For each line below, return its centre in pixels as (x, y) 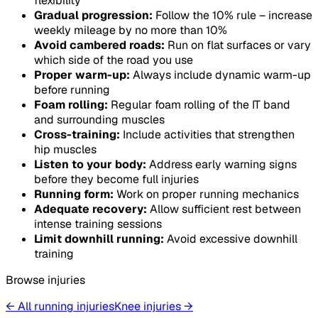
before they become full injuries (116, 179)
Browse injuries (45, 280)
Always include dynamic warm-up (220, 75)
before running (72, 89)
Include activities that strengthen (207, 134)
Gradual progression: (93, 15)
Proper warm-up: (82, 75)
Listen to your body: (90, 164)
